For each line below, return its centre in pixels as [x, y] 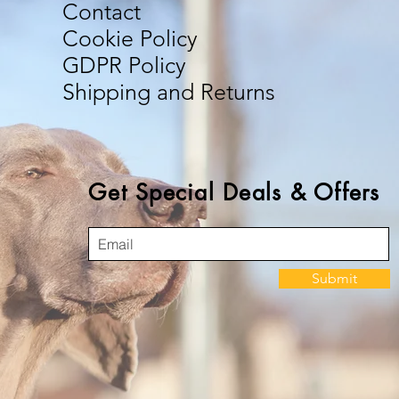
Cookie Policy [130, 39]
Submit [334, 279]
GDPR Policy [125, 65]
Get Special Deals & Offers [234, 193]
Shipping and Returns [169, 92]
